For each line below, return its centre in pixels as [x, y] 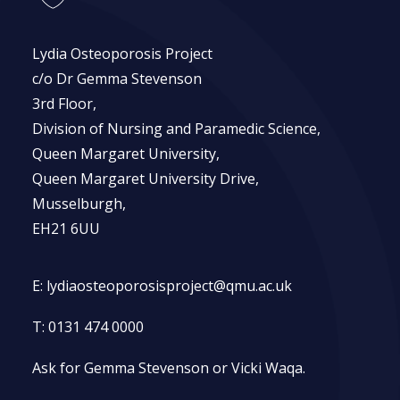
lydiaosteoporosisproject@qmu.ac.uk [169, 286]
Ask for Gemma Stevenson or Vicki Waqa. [169, 368]
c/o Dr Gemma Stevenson [117, 79]
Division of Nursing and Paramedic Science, [176, 129]
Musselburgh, [79, 204]
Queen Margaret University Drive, [146, 179]
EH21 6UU [66, 229]
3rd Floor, [64, 104]
